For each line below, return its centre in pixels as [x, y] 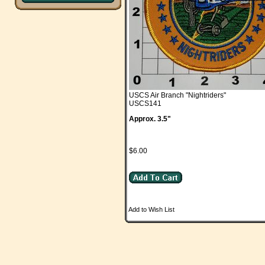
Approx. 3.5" [150, 119]
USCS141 [145, 104]
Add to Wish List [151, 209]
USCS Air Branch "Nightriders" [177, 95]
